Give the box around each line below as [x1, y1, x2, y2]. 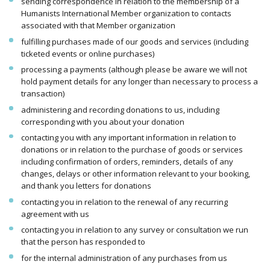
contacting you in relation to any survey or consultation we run [20, 224, 248, 236]
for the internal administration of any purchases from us [20, 252, 227, 263]
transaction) [20, 88, 64, 99]
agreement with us [20, 208, 89, 219]
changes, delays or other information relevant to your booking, [20, 168, 250, 180]
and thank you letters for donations [20, 180, 151, 192]
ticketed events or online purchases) [20, 48, 154, 59]
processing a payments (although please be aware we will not [20, 64, 247, 75]
